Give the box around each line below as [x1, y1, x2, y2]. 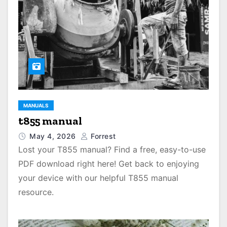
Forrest [88, 132, 116, 140]
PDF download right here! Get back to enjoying [18, 159, 199, 169]
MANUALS [23, 102, 49, 108]
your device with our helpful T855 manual [18, 173, 178, 183]
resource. [18, 187, 54, 197]
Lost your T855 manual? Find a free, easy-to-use [18, 144, 206, 155]
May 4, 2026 [29, 132, 78, 140]
